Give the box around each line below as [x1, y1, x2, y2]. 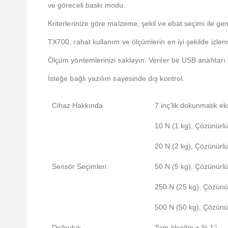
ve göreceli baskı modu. [48, 1, 126, 10]
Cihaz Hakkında [52, 101, 103, 110]
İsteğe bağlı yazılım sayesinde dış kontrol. [48, 74, 185, 83]
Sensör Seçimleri [52, 162, 106, 171]
